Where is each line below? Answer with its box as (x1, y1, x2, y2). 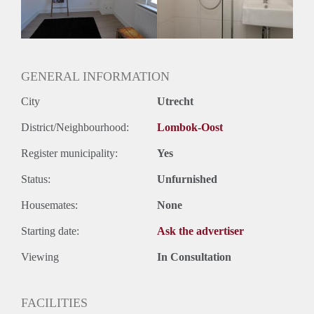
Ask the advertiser (157, 224, 244, 237)
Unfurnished (157, 172, 217, 185)
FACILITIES (21, 295, 88, 310)
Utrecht (157, 95, 193, 107)
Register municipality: (21, 146, 118, 159)
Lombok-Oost (157, 121, 223, 133)
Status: (21, 172, 50, 185)
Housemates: (21, 198, 78, 211)
